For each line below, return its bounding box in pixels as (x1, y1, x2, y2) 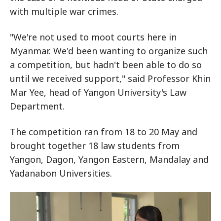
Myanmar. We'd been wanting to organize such (10, 45, 208, 57)
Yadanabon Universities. (10, 167, 112, 179)
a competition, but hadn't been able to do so (10, 59, 202, 71)
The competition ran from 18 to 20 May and (10, 126, 197, 138)
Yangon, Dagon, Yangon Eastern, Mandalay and (10, 153, 209, 165)
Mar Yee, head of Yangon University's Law (10, 86, 186, 98)
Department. (10, 100, 65, 112)
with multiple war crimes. (10, 5, 118, 17)
